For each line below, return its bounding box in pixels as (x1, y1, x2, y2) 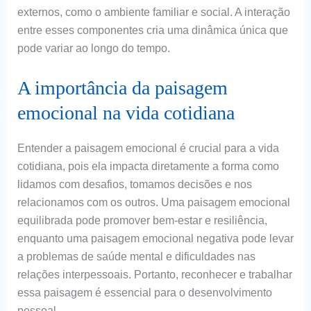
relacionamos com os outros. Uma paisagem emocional (17, 196, 290, 208)
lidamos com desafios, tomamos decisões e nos (17, 178, 252, 190)
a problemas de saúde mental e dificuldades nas (17, 250, 255, 262)
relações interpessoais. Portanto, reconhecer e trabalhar (17, 268, 292, 280)
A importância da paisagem (17, 76, 228, 99)
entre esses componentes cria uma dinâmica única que (17, 24, 288, 37)
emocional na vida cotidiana (17, 101, 235, 124)
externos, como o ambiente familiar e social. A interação (17, 6, 290, 19)
